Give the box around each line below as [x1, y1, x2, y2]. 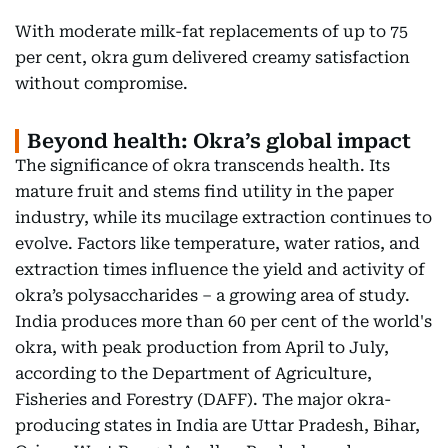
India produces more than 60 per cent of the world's [15, 312, 432, 331]
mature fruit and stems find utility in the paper [15, 182, 394, 201]
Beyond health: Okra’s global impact [27, 129, 411, 153]
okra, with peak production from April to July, [15, 338, 389, 357]
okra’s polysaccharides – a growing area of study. [15, 286, 410, 305]
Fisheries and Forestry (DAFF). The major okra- [15, 390, 391, 409]
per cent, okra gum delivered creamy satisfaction [15, 48, 410, 67]
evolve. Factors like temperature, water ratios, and [15, 234, 420, 253]
